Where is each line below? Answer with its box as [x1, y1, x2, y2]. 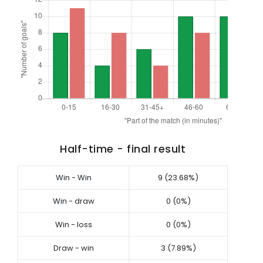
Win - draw [52, 195, 95, 207]
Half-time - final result [60, 141, 186, 156]
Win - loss [55, 218, 92, 230]
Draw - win [53, 242, 94, 254]
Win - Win [55, 171, 92, 183]
